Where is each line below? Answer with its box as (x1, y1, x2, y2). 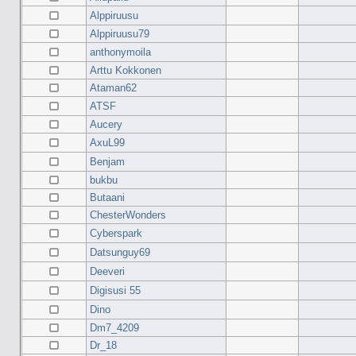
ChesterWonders (89, 209, 166, 222)
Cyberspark (89, 227, 142, 240)
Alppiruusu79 (89, 28, 149, 41)
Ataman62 (89, 82, 137, 95)
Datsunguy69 (89, 246, 150, 259)
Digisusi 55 (89, 284, 141, 297)
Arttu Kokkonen (89, 64, 161, 77)
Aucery (89, 118, 122, 131)
